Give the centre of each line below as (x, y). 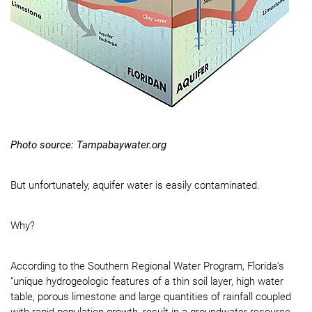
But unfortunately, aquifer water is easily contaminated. (135, 185)
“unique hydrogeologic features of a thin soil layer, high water (147, 281)
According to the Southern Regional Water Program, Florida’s (147, 266)
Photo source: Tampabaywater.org (88, 145)
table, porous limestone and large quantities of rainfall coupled (151, 297)
